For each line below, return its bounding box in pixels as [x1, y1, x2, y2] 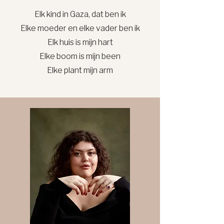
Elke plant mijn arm [47, 65, 113, 75]
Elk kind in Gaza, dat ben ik [34, 9, 126, 19]
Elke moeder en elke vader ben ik [20, 23, 140, 33]
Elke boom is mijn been [39, 51, 120, 61]
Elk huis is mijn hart [47, 37, 113, 47]
